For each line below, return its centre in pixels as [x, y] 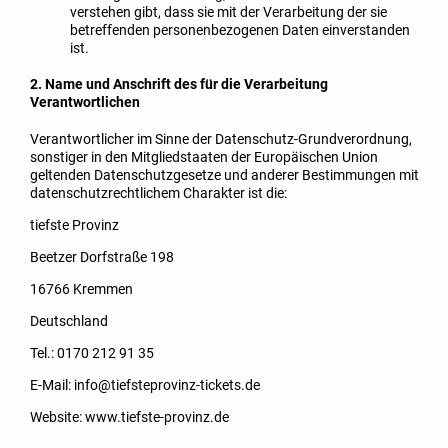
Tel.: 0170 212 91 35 [92, 353]
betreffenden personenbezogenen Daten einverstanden [240, 29]
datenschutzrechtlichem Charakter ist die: [158, 193]
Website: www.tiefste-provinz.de [129, 417]
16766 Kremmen [81, 289]
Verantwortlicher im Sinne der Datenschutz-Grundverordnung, [221, 139]
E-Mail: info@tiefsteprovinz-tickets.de [145, 385]
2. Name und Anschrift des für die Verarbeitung [179, 84]
